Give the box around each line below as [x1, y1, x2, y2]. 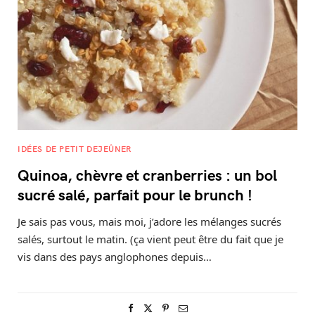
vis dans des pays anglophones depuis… [18, 249, 212, 264]
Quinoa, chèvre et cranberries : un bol [18, 163, 277, 185]
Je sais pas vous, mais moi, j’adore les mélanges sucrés [18, 214, 281, 229]
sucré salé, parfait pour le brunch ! [18, 183, 252, 205]
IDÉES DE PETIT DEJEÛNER [18, 142, 131, 154]
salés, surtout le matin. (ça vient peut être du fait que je [18, 231, 283, 246]
